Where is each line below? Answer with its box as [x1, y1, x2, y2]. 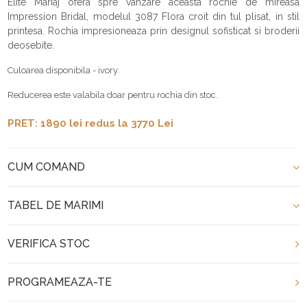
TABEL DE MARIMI [8, 198, 104, 212]
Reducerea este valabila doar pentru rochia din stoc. [8, 89, 219, 100]
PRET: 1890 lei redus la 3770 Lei [8, 116, 174, 130]
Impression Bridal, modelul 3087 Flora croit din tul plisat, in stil [8, 10, 299, 22]
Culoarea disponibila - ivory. [8, 64, 120, 75]
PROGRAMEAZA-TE [8, 275, 112, 288]
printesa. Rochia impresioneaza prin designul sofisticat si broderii [8, 25, 299, 36]
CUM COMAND [8, 160, 86, 173]
